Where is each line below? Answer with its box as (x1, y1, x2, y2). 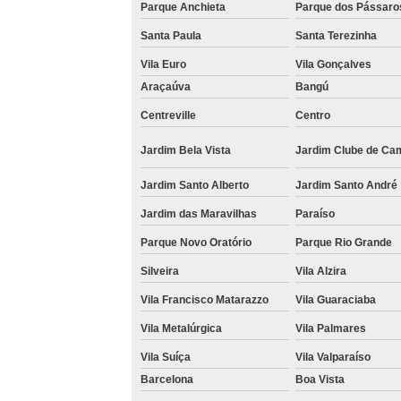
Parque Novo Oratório (140, 235, 252, 249)
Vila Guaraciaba (294, 293, 376, 306)
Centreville (140, 108, 196, 122)
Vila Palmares (294, 321, 366, 335)
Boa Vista (294, 372, 345, 386)
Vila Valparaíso (294, 350, 371, 363)
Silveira (140, 264, 179, 277)
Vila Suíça (140, 350, 191, 363)
